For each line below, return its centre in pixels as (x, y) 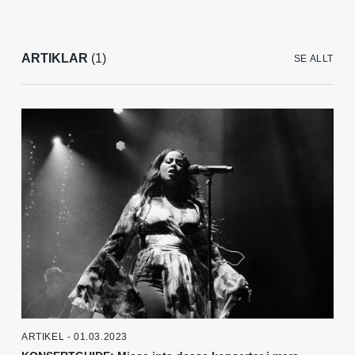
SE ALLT (313, 58)
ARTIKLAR (55, 58)
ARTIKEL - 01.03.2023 (74, 337)
